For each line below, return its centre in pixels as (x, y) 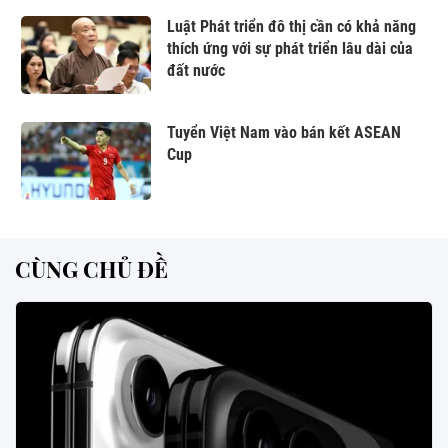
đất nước (196, 70)
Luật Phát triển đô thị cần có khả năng (291, 26)
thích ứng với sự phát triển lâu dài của (290, 48)
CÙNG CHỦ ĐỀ (91, 269)
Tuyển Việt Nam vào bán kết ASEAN (284, 132)
